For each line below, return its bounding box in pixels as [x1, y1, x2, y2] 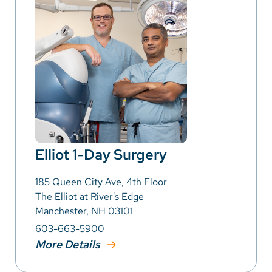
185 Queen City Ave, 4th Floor [35, 175, 167, 189]
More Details [35, 237, 103, 252]
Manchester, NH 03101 [35, 205, 133, 218]
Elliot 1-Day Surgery [35, 145, 167, 165]
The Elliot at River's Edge [35, 190, 144, 203]
